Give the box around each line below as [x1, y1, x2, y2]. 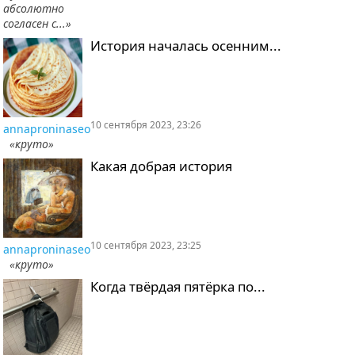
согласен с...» [3, 16, 71, 31]
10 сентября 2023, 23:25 [90, 239, 201, 252]
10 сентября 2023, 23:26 [90, 118, 201, 132]
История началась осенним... [90, 36, 281, 55]
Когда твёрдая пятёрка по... [90, 277, 265, 296]
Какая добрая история [90, 157, 232, 175]
